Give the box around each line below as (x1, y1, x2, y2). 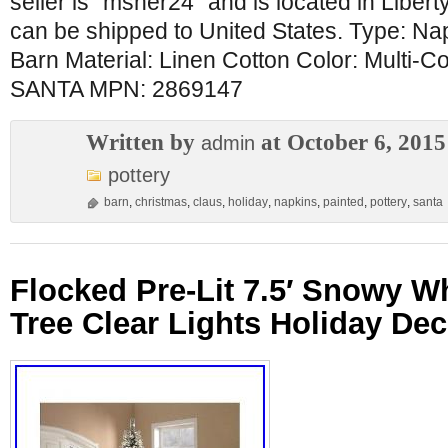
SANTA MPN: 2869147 (10, 76, 243, 102)
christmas (135, 195, 187, 209)
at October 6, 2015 (255, 129, 446, 155)
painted (323, 195, 364, 209)
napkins (274, 195, 317, 209)
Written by (86, 129, 201, 155)
